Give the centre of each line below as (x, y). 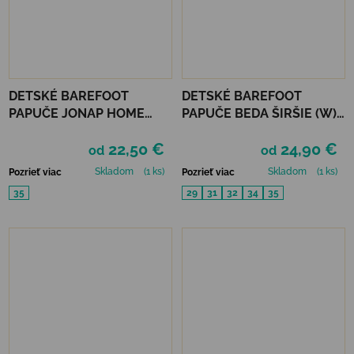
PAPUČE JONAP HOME (77, 114)
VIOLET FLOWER (233, 131)
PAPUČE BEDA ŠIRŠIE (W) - (264, 114)
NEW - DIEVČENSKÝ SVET (109, 131)
